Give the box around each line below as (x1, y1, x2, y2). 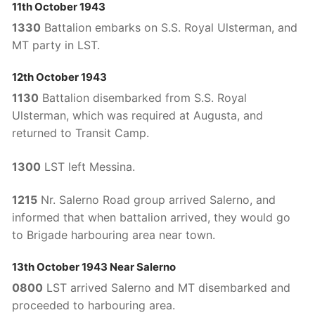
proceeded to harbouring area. (12, 297, 175, 312)
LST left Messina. (41, 159, 135, 174)
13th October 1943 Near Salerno (12, 259, 176, 274)
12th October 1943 (12, 70, 107, 84)
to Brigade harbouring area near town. (12, 228, 215, 243)
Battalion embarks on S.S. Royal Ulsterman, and (41, 20, 297, 35)
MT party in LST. (12, 38, 100, 53)
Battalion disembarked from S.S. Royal (39, 90, 247, 105)
